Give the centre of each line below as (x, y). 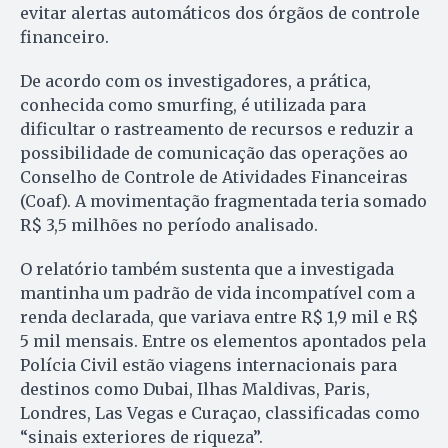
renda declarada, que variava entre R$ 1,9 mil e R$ (219, 316)
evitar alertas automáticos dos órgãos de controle (220, 12)
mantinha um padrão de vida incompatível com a (217, 292)
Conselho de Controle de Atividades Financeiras (214, 176)
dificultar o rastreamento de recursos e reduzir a (216, 128)
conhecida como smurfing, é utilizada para (193, 104)
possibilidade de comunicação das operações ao (214, 152)
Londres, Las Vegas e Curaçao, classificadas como (220, 412)
